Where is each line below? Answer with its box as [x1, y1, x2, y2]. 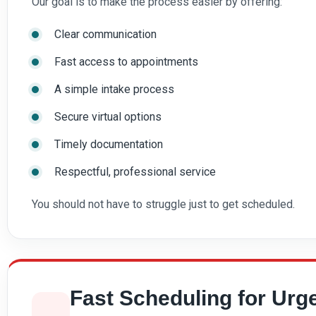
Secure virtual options [54, 109, 162, 123]
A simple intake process [54, 82, 174, 96]
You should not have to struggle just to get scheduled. [32, 197, 295, 211]
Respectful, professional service [54, 164, 216, 178]
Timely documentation [54, 137, 163, 151]
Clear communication [54, 27, 157, 41]
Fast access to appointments [54, 54, 198, 68]
